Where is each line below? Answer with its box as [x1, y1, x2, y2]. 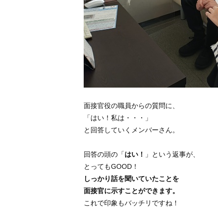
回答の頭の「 [84, 150, 125, 158]
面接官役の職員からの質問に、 [84, 101, 179, 109]
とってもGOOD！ [84, 162, 139, 170]
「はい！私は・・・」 [84, 113, 152, 122]
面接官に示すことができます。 [84, 186, 179, 195]
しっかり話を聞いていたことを [84, 174, 179, 182]
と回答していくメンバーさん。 [84, 126, 179, 134]
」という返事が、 [145, 150, 200, 158]
